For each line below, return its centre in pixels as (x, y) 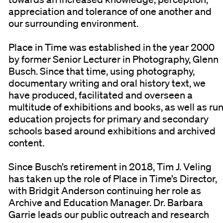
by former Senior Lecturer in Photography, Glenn (114, 59)
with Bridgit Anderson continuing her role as (105, 190)
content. (27, 143)
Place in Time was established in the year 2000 (112, 47)
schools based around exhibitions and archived (112, 131)
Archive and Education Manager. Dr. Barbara (106, 202)
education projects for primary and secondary (109, 119)
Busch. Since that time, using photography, (102, 71)
